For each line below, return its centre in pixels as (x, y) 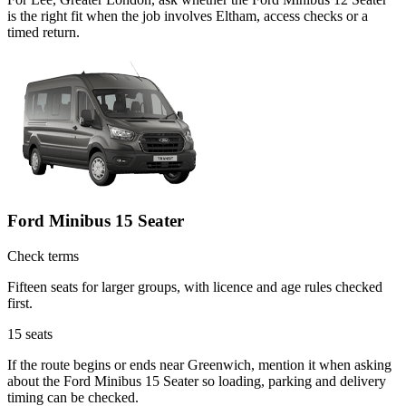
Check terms (43, 256)
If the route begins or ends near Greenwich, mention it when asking (199, 365)
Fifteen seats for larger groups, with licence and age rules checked (195, 287)
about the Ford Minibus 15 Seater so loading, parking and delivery (197, 382)
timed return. (43, 32)
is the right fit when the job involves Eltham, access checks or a (188, 15)
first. (20, 304)
